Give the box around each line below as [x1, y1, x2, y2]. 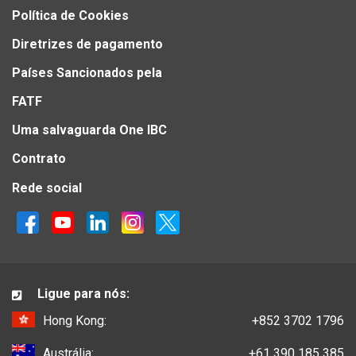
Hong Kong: [43, 313, 106, 329]
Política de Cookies [12, 8, 129, 24]
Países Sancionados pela [12, 65, 162, 81]
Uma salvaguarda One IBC [12, 122, 167, 138]
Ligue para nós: [34, 286, 130, 302]
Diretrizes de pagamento [12, 37, 163, 52]
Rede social [12, 180, 82, 196]
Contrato [12, 151, 66, 167]
